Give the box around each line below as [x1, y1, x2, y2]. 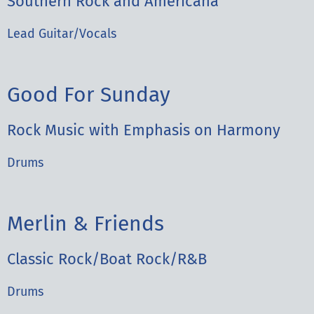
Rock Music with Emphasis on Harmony [7, 121, 280, 139]
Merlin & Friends [7, 211, 164, 236]
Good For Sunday [7, 82, 170, 107]
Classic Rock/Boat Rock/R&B [7, 250, 207, 268]
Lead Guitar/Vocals [7, 26, 116, 41]
